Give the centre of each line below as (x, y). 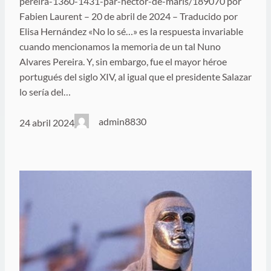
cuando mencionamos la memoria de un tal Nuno (120, 46)
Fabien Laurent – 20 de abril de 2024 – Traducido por (129, 16)
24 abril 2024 (47, 123)
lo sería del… (45, 91)
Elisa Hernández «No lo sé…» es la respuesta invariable (131, 31)
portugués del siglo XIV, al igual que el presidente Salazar (135, 76)
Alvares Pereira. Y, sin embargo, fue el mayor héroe (123, 61)
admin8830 (123, 121)
